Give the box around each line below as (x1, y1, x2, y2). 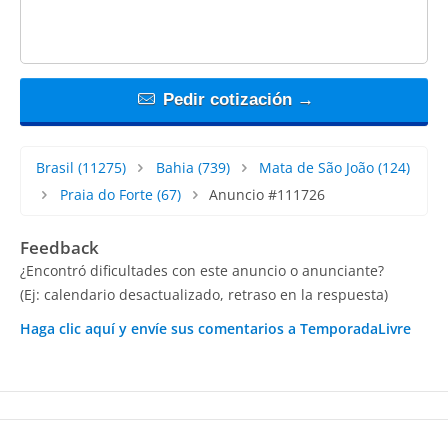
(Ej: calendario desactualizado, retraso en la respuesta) (20, 284, 388, 304)
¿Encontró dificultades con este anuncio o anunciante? (20, 260, 384, 280)
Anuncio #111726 (209, 184, 326, 204)
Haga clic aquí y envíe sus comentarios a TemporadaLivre (20, 318, 411, 338)
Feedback (20, 235, 99, 259)
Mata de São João (259, 157, 375, 177)
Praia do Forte (59, 184, 153, 204)
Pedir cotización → (157, 89, 314, 109)
